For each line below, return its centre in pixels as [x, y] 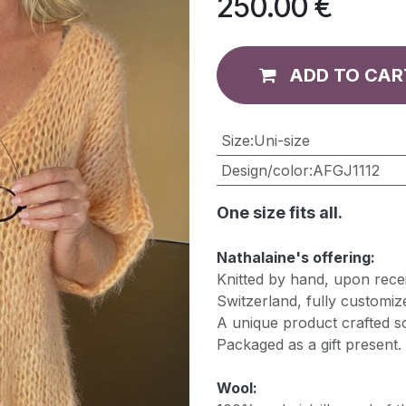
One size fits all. [280, 213]
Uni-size [281, 140]
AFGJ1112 [346, 170]
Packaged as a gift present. [309, 344]
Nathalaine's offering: [296, 257]
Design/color [265, 170]
